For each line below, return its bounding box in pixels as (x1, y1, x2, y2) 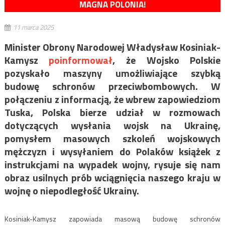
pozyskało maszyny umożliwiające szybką (4, 65, 221, 81)
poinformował (49, 52, 113, 68)
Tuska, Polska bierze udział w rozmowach (4, 104, 221, 121)
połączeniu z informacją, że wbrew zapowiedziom (4, 91, 221, 107)
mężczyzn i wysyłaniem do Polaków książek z (4, 144, 221, 160)
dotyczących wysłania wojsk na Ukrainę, (4, 118, 221, 134)
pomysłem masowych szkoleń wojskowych (4, 131, 221, 147)
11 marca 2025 (13, 22, 54, 33)
